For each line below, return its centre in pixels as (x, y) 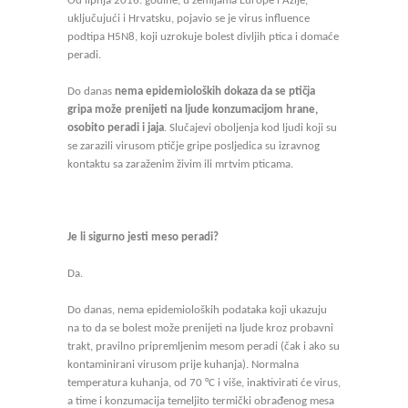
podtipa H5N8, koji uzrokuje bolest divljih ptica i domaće (203, 37)
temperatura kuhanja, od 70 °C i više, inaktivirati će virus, (204, 383)
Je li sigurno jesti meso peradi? (143, 237)
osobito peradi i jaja (116, 128)
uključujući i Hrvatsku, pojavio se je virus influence (189, 19)
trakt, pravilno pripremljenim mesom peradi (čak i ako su (204, 347)
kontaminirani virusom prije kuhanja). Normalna (183, 365)
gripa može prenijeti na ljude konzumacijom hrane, (193, 110)
